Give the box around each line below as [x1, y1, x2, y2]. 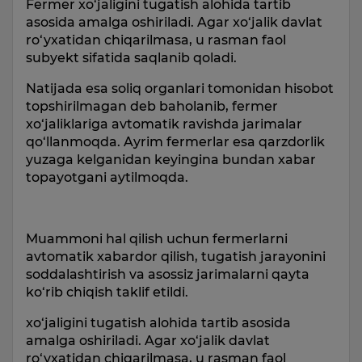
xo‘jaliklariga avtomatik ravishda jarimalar [26, 116, 302, 132]
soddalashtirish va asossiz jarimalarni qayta [26, 266, 309, 282]
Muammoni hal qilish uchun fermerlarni [26, 230, 288, 246]
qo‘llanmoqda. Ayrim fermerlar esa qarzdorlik [26, 133, 325, 149]
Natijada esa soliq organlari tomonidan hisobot [26, 80, 334, 96]
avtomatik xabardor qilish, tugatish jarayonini [26, 248, 326, 264]
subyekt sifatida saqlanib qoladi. [26, 49, 237, 65]
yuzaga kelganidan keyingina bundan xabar [26, 151, 316, 167]
